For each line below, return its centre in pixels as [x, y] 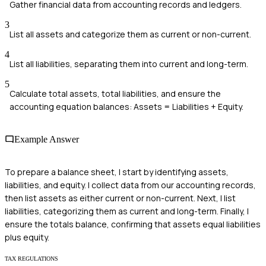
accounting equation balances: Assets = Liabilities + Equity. [126, 106]
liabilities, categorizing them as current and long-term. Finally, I [127, 211]
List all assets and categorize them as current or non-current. [130, 34]
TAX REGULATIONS [31, 259]
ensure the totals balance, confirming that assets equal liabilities [133, 224]
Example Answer [47, 140]
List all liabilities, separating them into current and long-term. [129, 64]
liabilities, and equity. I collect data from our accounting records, [130, 185]
